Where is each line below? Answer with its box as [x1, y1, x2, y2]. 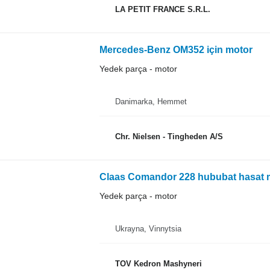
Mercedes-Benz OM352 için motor [99, 45, 253, 55]
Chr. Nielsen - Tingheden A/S [115, 131, 223, 141]
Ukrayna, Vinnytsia [115, 224, 181, 234]
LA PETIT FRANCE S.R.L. [115, 4, 210, 14]
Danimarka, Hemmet [115, 97, 187, 107]
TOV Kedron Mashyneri [115, 259, 202, 268]
